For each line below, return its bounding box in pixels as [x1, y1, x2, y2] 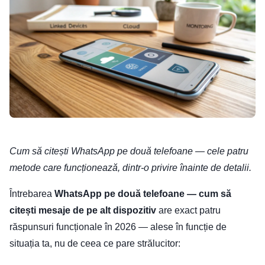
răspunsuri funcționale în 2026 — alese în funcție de [9, 222, 227, 232]
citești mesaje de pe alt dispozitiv [9, 205, 156, 216]
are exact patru [156, 205, 221, 216]
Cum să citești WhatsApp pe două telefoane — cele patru [9, 146, 248, 157]
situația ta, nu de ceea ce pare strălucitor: [9, 238, 180, 249]
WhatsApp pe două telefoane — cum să [54, 189, 231, 199]
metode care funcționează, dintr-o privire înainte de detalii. [9, 163, 251, 173]
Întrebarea [9, 189, 54, 199]
